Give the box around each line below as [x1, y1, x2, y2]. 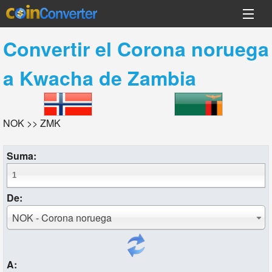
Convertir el [2, 35, 117, 63]
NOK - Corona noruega [12, 211, 112, 225]
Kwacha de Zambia [19, 64, 196, 92]
